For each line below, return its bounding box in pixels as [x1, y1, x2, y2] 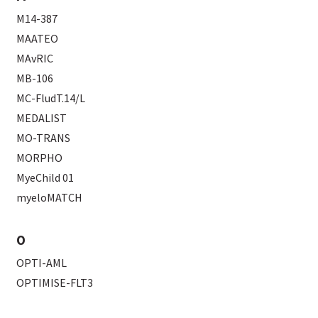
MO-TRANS [16, 131, 72, 146]
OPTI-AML [16, 256, 67, 270]
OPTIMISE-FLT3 [16, 275, 94, 290]
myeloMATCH [16, 190, 83, 205]
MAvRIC [16, 51, 54, 66]
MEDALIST [16, 111, 67, 126]
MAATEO [16, 31, 59, 46]
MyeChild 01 [16, 170, 75, 185]
